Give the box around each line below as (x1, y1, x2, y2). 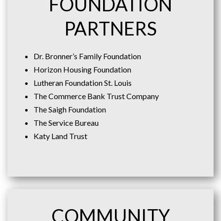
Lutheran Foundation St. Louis (33, 78, 132, 87)
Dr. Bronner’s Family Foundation (33, 51, 141, 61)
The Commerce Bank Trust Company (33, 91, 159, 101)
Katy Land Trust (33, 131, 87, 141)
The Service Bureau (33, 118, 99, 127)
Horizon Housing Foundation (33, 65, 131, 74)
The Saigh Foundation (33, 105, 106, 114)
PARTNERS (64, 17, 157, 39)
